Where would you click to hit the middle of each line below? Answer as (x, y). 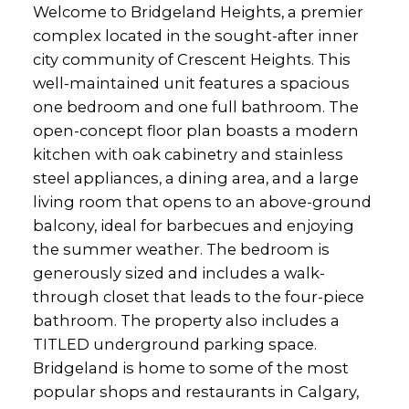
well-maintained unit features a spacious (191, 83)
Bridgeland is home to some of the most (190, 367)
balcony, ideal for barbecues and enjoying (193, 225)
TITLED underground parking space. (174, 344)
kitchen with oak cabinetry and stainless (188, 154)
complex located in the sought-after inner (195, 35)
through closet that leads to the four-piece (198, 296)
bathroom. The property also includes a (186, 320)
